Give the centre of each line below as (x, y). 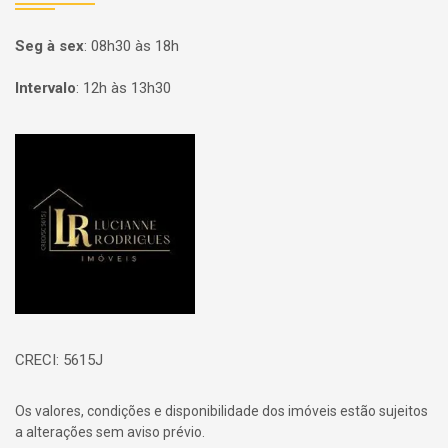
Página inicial (72, 149)
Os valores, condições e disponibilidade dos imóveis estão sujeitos (221, 411)
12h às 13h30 (127, 88)
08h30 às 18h (135, 46)
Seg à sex (49, 46)
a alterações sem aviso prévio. (110, 432)
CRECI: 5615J (59, 360)
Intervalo (45, 88)
